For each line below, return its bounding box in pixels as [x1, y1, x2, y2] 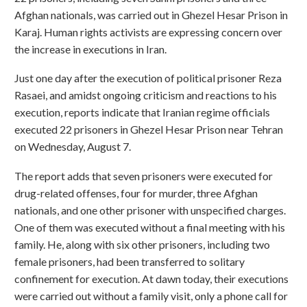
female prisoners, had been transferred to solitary [14, 254, 245, 268]
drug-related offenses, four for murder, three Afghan [14, 186, 258, 199]
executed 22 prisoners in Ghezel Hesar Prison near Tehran [14, 123, 283, 136]
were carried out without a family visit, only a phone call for [14, 288, 288, 302]
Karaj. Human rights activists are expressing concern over [14, 25, 282, 38]
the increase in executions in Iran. [14, 42, 167, 56]
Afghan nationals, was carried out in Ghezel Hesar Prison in [14, 8, 288, 21]
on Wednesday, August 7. [14, 140, 131, 153]
